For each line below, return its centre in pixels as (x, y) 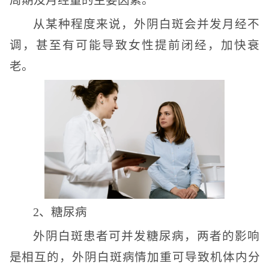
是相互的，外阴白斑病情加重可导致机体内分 (134, 257)
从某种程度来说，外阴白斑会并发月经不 (146, 24)
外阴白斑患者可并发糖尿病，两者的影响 (146, 236)
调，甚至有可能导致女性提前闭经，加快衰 (134, 45)
